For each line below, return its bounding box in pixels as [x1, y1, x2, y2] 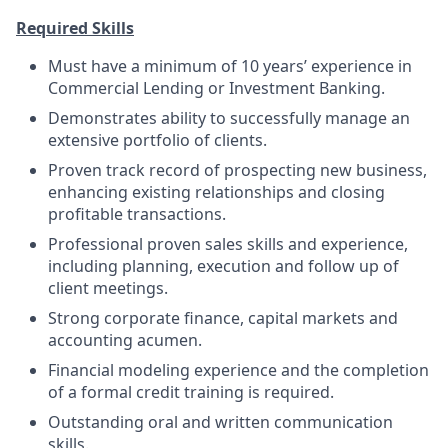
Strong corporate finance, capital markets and [48, 307, 398, 329]
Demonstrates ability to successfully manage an [48, 107, 410, 129]
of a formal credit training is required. [48, 381, 334, 403]
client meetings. [48, 277, 168, 299]
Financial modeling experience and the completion [48, 359, 429, 381]
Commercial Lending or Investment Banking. [48, 77, 385, 99]
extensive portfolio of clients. [48, 129, 267, 151]
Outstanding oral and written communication [48, 411, 393, 433]
